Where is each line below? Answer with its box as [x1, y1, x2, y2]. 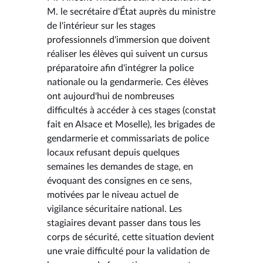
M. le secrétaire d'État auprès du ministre [47, 6, 215, 16]
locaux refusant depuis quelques [47, 147, 180, 157]
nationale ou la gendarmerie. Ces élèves [47, 77, 208, 87]
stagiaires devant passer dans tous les [47, 218, 201, 228]
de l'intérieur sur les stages [47, 21, 156, 31]
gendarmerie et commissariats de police [47, 133, 209, 143]
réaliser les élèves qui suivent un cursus [47, 49, 208, 59]
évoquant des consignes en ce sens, [47, 176, 192, 186]
